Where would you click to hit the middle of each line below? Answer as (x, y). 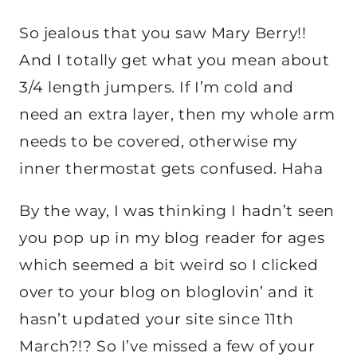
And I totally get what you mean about (175, 60)
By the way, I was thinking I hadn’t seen (177, 210)
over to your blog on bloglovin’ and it (167, 292)
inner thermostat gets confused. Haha (171, 168)
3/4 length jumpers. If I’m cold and (157, 87)
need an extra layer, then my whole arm (177, 114)
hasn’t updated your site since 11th (157, 319)
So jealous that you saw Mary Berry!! (163, 33)
